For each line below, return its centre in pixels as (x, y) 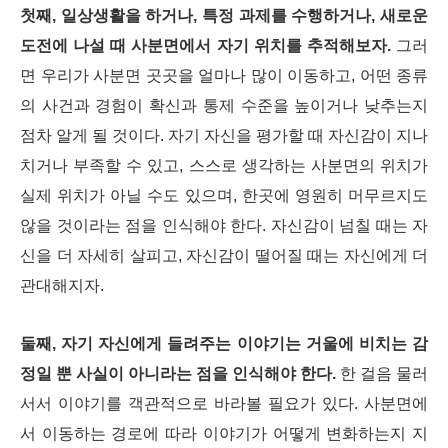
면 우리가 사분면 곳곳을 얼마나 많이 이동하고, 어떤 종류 (224, 75)
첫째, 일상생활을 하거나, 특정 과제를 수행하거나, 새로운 (224, 15)
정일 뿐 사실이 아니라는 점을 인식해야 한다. (178, 373)
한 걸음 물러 (382, 373)
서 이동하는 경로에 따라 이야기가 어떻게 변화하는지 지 (224, 433)
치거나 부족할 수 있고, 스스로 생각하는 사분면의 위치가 (224, 165)
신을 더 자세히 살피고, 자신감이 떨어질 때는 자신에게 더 (224, 255)
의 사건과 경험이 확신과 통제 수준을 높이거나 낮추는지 (224, 105)
